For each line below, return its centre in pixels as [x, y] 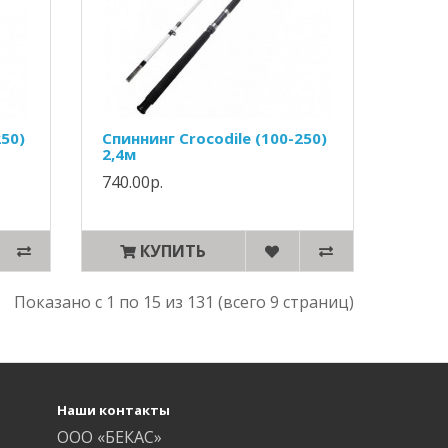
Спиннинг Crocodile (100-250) [215, 138]
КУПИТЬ [173, 251]
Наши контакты [114, 410]
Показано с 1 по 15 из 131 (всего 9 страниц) [183, 302]
